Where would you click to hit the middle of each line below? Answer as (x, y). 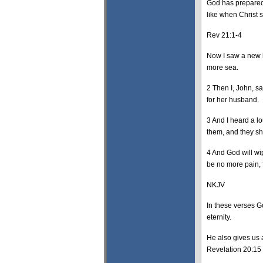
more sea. (222, 68)
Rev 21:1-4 (224, 35)
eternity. (219, 217)
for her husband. (233, 100)
